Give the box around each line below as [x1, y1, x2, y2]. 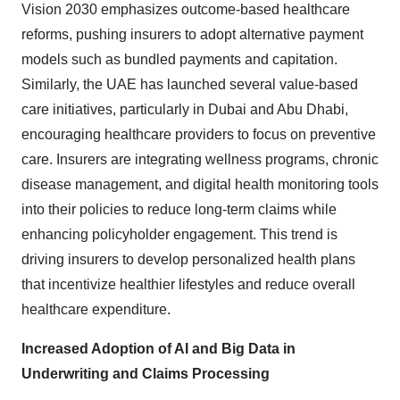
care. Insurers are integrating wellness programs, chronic [21, 152, 379, 168]
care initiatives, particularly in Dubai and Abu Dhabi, [21, 102, 348, 118]
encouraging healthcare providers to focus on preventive [21, 127, 376, 143]
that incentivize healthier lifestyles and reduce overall [21, 277, 355, 293]
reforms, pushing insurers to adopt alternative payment [21, 27, 363, 43]
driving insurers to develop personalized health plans [21, 252, 355, 268]
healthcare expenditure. [21, 302, 171, 318]
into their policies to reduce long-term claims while [21, 202, 337, 218]
